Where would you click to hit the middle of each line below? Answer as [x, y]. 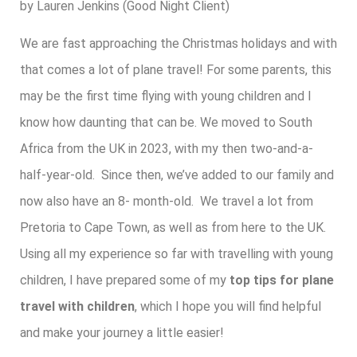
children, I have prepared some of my [125, 280]
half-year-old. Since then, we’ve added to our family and [177, 175]
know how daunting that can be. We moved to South [166, 122]
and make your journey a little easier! [122, 332]
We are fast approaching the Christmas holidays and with [178, 43]
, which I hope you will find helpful [228, 306]
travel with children [77, 306]
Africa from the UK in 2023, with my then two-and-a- [167, 148]
